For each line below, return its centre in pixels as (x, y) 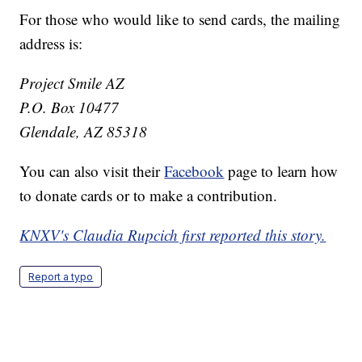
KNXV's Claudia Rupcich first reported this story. (173, 235)
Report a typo (61, 277)
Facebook (194, 171)
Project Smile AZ (72, 83)
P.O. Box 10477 (69, 107)
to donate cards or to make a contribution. (149, 196)
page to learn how (281, 171)
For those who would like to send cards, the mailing (180, 19)
